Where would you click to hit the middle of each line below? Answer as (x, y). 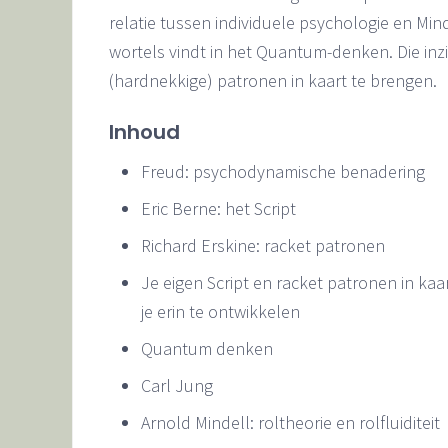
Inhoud (147, 131)
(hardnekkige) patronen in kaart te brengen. (273, 80)
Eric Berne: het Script (218, 208)
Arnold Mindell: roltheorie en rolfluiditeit (290, 422)
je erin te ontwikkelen (220, 311)
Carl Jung (177, 385)
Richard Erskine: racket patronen (263, 245)
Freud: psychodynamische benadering (283, 171)
